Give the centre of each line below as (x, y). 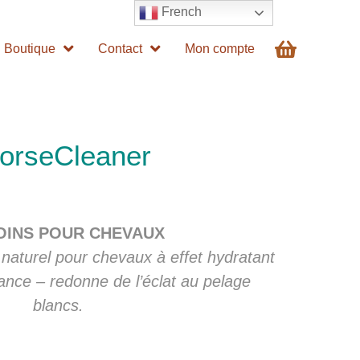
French (180, 12)
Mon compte (220, 49)
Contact (121, 49)
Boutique (30, 49)
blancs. (58, 306)
